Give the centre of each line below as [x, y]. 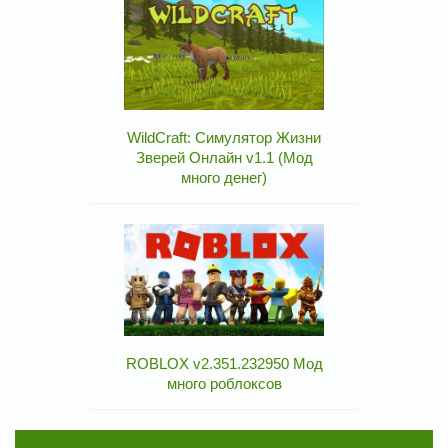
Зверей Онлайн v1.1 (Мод [224, 158]
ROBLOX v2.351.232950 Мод [224, 364]
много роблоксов [224, 384]
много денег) [224, 178]
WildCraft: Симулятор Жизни [224, 138]
